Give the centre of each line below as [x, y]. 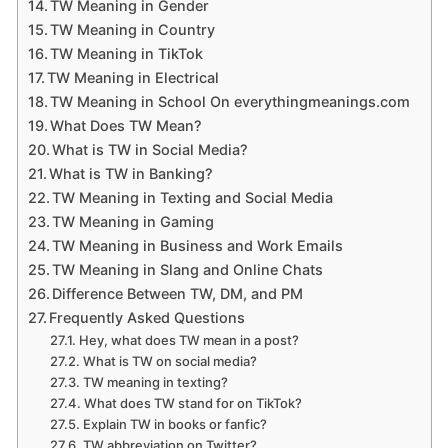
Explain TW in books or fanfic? [174, 424]
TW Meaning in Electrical [133, 78]
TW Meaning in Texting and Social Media [193, 198]
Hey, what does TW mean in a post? [190, 340]
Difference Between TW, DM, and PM [178, 294]
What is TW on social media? [171, 361]
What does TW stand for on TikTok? [194, 403]
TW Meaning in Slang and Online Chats [188, 270]
